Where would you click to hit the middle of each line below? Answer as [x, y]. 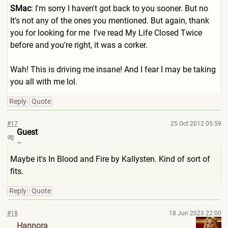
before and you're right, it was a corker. [79, 45]
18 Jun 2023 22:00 [195, 213]
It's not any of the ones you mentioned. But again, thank [109, 21]
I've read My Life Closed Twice [147, 33]
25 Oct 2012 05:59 [196, 124]
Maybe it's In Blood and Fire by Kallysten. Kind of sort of [110, 159]
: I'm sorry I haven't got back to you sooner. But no [120, 8]
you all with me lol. [44, 82]
